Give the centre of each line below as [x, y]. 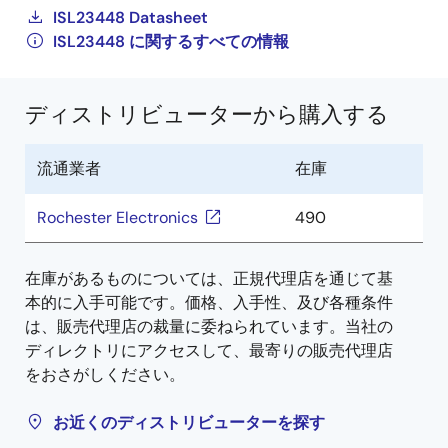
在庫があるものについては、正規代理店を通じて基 [209, 278]
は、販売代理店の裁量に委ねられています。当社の [209, 326]
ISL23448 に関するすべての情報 [171, 41]
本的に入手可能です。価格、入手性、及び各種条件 [209, 302]
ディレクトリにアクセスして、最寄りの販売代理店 [209, 350]
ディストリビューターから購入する [207, 114]
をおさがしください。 [105, 374]
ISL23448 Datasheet [130, 17]
